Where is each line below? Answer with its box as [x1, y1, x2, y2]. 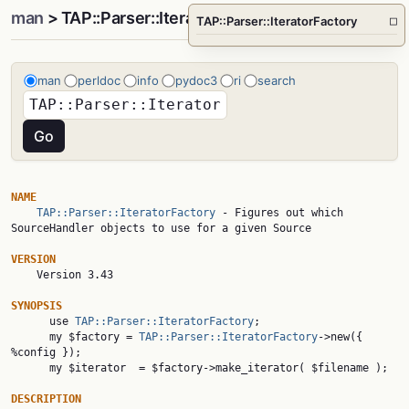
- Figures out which [215, 206, 343, 219]
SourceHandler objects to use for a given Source [11, 222, 311, 235]
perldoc [78, 73, 121, 88]
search [257, 73, 296, 88]
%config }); [11, 346, 81, 359]
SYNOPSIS [11, 299, 62, 312]
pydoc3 [175, 73, 217, 88]
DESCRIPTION [11, 393, 81, 405]
